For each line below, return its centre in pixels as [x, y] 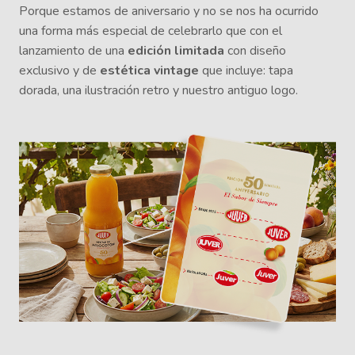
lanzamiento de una [73, 51]
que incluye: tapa [246, 71]
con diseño [255, 51]
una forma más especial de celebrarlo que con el [151, 31]
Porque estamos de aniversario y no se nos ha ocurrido [169, 11]
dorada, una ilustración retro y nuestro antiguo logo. [158, 91]
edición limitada [176, 51]
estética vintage [149, 71]
